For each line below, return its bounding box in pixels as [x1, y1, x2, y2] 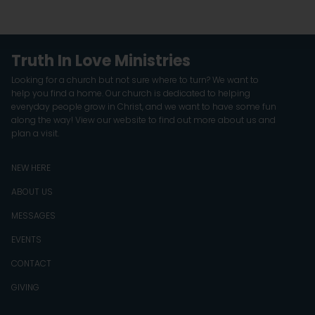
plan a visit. [11, 127, 59, 139]
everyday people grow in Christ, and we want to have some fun [11, 100, 276, 112]
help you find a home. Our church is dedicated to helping [11, 86, 250, 99]
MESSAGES [11, 209, 56, 221]
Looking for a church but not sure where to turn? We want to [11, 73, 259, 86]
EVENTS [11, 233, 41, 245]
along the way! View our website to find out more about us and [11, 113, 276, 126]
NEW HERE [11, 161, 51, 174]
